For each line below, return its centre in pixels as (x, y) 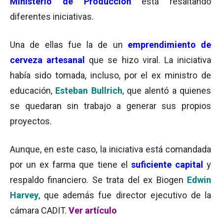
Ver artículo (93, 210)
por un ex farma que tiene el (71, 165)
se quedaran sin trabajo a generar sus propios (110, 106)
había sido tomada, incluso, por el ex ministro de (110, 75)
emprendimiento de (169, 45)
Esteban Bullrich (89, 91)
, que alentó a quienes (167, 91)
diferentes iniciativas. (52, 17)
